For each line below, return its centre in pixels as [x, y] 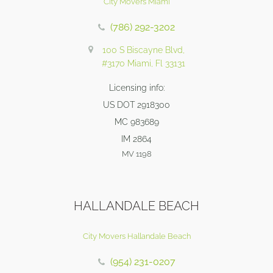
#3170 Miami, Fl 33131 [143, 64]
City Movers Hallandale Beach [136, 236]
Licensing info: [136, 88]
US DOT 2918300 [136, 105]
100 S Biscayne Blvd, [143, 50]
